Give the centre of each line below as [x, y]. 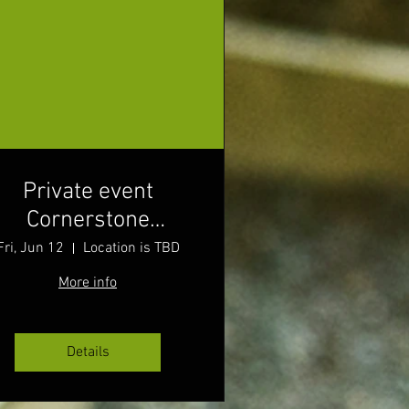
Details [88, 353]
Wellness [88, 249]
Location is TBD [131, 249]
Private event [88, 193]
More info [88, 283]
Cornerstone [88, 221]
